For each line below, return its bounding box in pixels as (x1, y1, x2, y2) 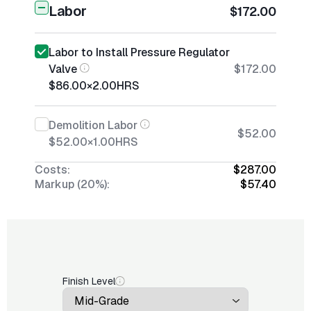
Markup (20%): (35, 177, 110, 192)
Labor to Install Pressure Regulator (49, 45, 230, 60)
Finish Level (62, 275, 115, 287)
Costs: (35, 162, 70, 177)
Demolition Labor (49, 118, 137, 133)
